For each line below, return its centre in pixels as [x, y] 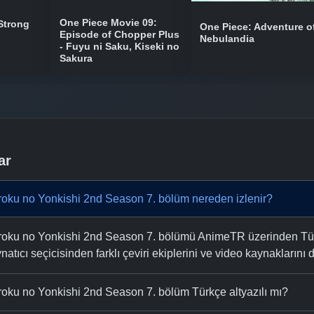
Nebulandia [227, 39]
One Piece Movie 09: [108, 22]
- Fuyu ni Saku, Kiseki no [120, 46]
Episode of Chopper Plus [120, 34]
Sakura [76, 58]
